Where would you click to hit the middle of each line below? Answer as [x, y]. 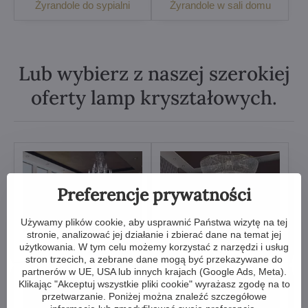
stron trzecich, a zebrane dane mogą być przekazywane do [154, 259]
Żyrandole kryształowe [82, 247]
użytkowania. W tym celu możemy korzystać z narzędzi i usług [154, 247]
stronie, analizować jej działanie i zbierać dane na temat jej [154, 234]
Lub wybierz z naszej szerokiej [154, 73]
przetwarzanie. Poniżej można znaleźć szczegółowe [154, 296]
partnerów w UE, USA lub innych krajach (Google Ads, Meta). [154, 272]
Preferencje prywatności [154, 195]
